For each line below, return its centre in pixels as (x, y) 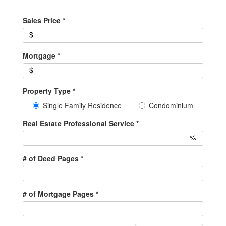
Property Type (48, 91)
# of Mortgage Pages (59, 193)
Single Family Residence (82, 105)
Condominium (171, 105)
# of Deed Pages (52, 158)
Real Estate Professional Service (79, 123)
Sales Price (43, 20)
